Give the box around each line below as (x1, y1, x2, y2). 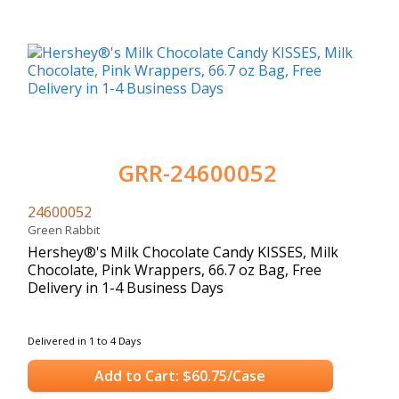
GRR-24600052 (118, 157, 277, 189)
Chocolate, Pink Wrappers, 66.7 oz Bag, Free (28, 259, 322, 280)
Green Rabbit (28, 221, 105, 238)
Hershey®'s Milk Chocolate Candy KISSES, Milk (28, 241, 338, 262)
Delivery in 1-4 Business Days (28, 277, 224, 297)
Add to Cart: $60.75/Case (94, 366, 266, 387)
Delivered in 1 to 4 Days (28, 333, 141, 347)
